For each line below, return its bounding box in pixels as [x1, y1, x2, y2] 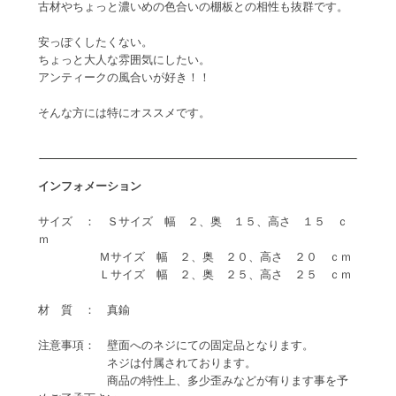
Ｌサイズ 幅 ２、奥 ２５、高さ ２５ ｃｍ [37, 268, 352, 282]
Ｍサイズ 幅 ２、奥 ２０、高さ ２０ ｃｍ [37, 250, 352, 264]
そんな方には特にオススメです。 [37, 106, 210, 120]
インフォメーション [37, 179, 141, 194]
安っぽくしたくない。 [37, 35, 153, 49]
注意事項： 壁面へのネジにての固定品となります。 [37, 339, 314, 353]
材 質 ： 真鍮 [37, 303, 130, 317]
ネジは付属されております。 [37, 356, 256, 370]
